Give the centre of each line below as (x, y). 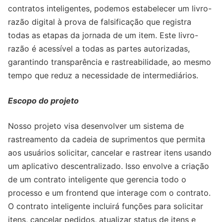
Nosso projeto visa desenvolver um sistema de (96, 126)
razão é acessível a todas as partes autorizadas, (99, 49)
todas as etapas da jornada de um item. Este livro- (103, 35)
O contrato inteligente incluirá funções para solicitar (106, 206)
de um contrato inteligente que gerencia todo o (97, 180)
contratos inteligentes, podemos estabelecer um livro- (110, 9)
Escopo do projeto (43, 101)
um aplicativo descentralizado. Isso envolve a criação (109, 166)
